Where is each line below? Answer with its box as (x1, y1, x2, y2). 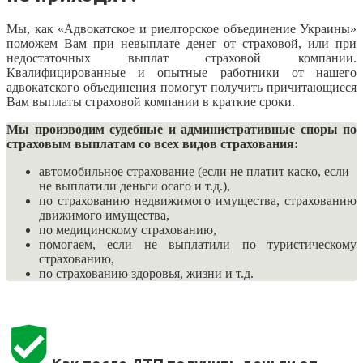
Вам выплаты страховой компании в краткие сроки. (6, 95, 295, 109)
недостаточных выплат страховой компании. (6, 51, 357, 66)
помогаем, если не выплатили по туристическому (39, 237, 357, 252)
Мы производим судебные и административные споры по (6, 122, 357, 137)
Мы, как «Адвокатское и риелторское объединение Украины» (6, 22, 357, 36)
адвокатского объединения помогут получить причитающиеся (6, 80, 357, 95)
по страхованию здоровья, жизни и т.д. (39, 267, 254, 281)
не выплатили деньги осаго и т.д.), (39, 179, 230, 194)
